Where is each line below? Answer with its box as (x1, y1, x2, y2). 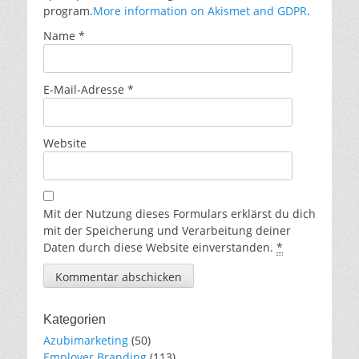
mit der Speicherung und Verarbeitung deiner (43, 223, 291, 239)
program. (43, 3, 93, 19)
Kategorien (43, 313, 106, 327)
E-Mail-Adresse (43, 82, 127, 98)
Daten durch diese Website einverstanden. (43, 240, 276, 256)
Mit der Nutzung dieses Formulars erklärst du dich (43, 206, 316, 222)
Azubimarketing (43, 333, 128, 349)
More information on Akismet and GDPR (93, 3, 307, 19)
